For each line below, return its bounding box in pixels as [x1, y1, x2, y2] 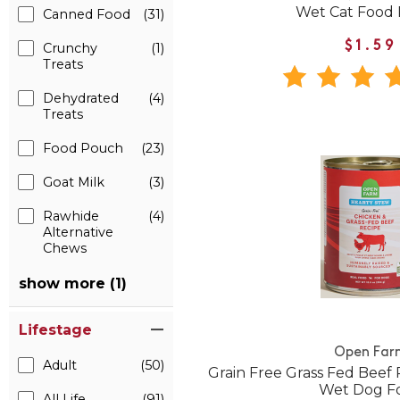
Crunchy [43, 40, 97, 56]
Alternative [43, 224, 113, 240]
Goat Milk [43, 174, 104, 190]
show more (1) [19, 275, 127, 292]
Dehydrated [43, 90, 119, 106]
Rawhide [43, 208, 99, 224]
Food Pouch [43, 140, 123, 156]
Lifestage [19, 321, 92, 338]
